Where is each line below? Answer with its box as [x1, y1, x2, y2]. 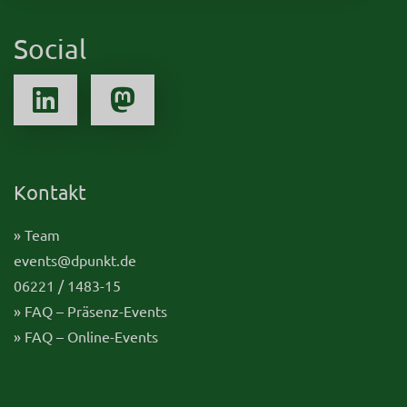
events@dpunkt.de [14, 250, 136, 269]
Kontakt [14, 179, 86, 203]
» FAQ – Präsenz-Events [14, 301, 167, 320]
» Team [14, 224, 60, 243]
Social [14, 32, 86, 65]
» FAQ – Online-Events [14, 326, 158, 345]
